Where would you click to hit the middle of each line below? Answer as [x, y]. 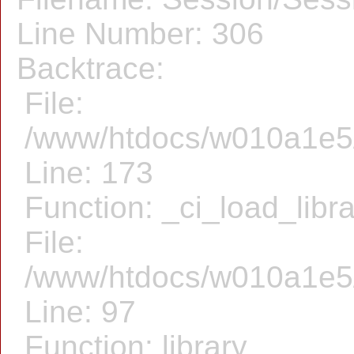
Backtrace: [90, 68]
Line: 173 [89, 173]
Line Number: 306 [140, 34]
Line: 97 [80, 312]
